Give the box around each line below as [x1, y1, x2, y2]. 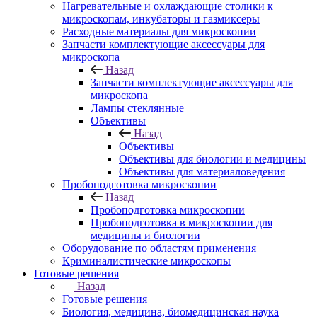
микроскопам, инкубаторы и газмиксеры [62, 13, 260, 25]
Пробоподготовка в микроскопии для [91, 217, 272, 229]
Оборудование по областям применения [62, 242, 256, 254]
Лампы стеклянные [91, 102, 184, 114]
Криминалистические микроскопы [62, 255, 231, 267]
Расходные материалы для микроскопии [62, 25, 256, 38]
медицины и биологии [91, 229, 200, 241]
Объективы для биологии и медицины [119, 153, 306, 165]
